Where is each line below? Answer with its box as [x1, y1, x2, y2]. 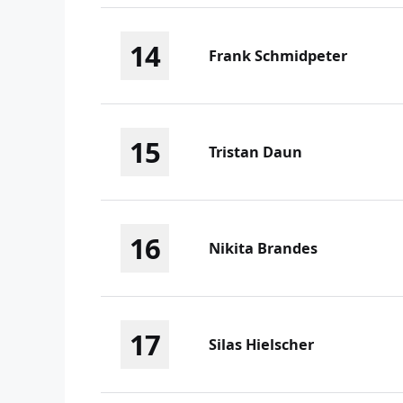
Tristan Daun [209, 142, 302, 163]
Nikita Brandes [209, 238, 318, 259]
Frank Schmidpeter [209, 46, 347, 67]
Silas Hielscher [209, 335, 314, 355]
